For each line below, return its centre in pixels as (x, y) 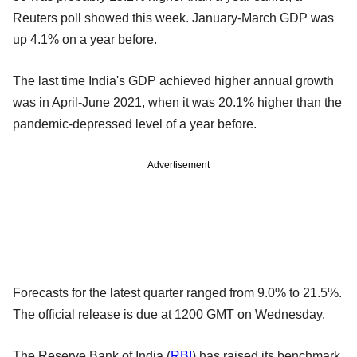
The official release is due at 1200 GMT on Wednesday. (169, 314)
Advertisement (178, 165)
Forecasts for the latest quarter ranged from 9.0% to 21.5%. (177, 292)
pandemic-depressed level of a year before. (135, 124)
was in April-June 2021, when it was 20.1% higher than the (177, 102)
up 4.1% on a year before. (85, 39)
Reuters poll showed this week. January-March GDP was (173, 18)
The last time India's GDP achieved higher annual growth (173, 80)
